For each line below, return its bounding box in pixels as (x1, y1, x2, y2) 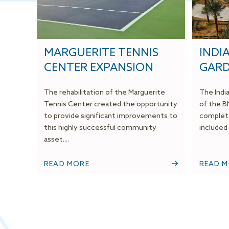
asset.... (44, 135, 69, 145)
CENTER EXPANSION (44, 61, 153, 75)
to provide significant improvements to (44, 112, 177, 121)
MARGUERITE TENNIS (44, 47, 158, 60)
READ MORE (44, 160, 89, 169)
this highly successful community (44, 124, 156, 133)
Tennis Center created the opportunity (44, 100, 177, 109)
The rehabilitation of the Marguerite (44, 88, 165, 98)
